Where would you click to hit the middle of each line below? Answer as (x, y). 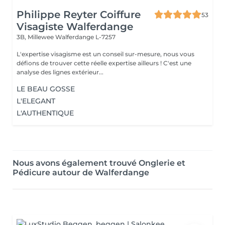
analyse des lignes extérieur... (60, 72)
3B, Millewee (36, 37)
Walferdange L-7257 (85, 37)
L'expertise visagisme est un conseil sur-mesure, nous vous (105, 54)
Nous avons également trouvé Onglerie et (99, 163)
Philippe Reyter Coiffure (79, 15)
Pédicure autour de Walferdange (81, 173)
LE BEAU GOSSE (46, 89)
